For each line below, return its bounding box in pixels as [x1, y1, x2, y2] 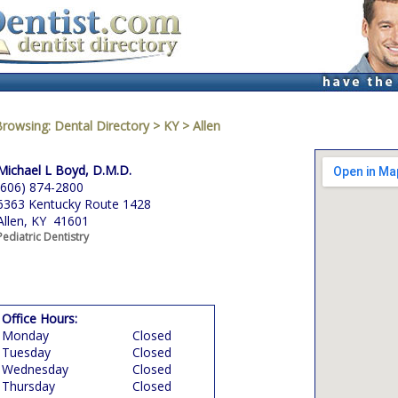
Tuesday [2, 344, 51, 361]
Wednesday [2, 361, 68, 378]
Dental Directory [54, 117, 153, 134]
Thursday [2, 378, 55, 394]
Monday [2, 327, 49, 344]
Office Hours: [2, 310, 77, 327]
